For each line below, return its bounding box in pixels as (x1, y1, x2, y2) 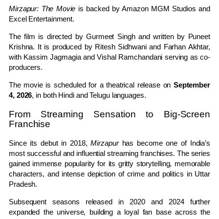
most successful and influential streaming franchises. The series (9, 149, 210, 158)
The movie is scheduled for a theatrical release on (9, 81, 174, 89)
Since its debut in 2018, (9, 139, 91, 148)
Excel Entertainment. (9, 15, 75, 23)
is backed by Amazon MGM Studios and (75, 4, 210, 13)
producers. (9, 63, 43, 72)
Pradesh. (9, 180, 38, 189)
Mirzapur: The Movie (9, 4, 76, 13)
